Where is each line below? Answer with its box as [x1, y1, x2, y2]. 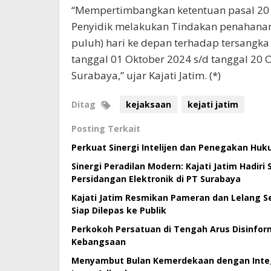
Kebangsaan [71, 236, 126, 247]
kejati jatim [188, 99, 238, 110]
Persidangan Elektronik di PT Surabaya [71, 173, 241, 184]
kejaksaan [126, 99, 171, 110]
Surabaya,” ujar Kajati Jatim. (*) [71, 68, 221, 82]
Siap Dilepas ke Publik [71, 204, 166, 216]
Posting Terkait [71, 123, 140, 134]
